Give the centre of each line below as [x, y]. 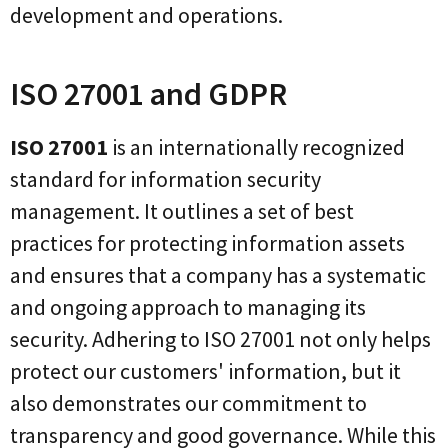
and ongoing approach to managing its [188, 306]
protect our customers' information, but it [205, 370]
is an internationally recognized [258, 146]
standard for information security [165, 178]
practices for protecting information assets [207, 242]
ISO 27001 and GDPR [148, 93]
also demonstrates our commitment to [188, 402]
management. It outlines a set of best [182, 210]
